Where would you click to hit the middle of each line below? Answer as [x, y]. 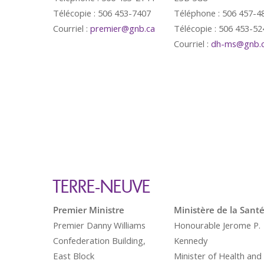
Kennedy [191, 240]
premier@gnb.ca [123, 28]
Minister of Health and [218, 256]
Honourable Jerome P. [217, 225]
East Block [74, 256]
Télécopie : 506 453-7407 [102, 13]
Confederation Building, [99, 240]
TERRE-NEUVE [102, 186]
